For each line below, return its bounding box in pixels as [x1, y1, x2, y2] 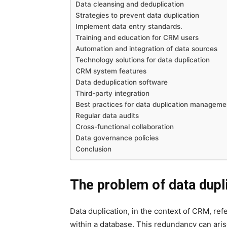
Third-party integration [75, 89, 149, 97]
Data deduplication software [75, 78, 168, 86]
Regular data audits [75, 111, 139, 120]
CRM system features [75, 67, 146, 75]
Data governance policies [75, 134, 159, 142]
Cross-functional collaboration [75, 123, 174, 131]
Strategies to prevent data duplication [75, 11, 199, 19]
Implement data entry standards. [75, 22, 182, 30]
